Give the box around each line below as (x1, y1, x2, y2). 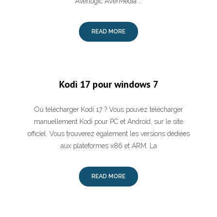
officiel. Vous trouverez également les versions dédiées (27, 130, 190, 138)
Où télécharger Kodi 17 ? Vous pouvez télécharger (34, 106, 183, 113)
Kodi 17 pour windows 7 (59, 78, 158, 91)
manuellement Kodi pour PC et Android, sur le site (34, 118, 183, 125)
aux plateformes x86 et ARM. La (60, 142, 157, 150)
